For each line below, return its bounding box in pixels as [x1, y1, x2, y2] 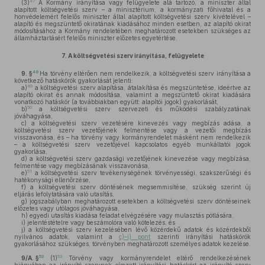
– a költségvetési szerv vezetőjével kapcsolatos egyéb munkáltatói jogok [14, 141, 251, 148]
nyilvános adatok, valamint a [14, 233, 119, 240]
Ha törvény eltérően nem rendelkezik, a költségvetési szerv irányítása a [40, 70, 251, 77]
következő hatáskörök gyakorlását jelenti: [14, 77, 133, 84]
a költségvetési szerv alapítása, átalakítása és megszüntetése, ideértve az [33, 84, 251, 91]
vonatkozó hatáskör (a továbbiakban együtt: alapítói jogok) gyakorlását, [14, 98, 218, 105]
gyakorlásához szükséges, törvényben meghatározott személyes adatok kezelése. [14, 240, 251, 247]
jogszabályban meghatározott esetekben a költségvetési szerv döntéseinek [27, 198, 251, 205]
